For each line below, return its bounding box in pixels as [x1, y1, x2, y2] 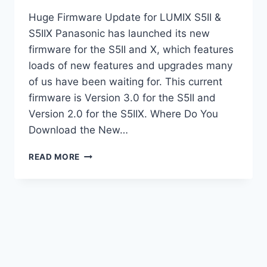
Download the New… [29, 124, 128, 136]
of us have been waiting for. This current [29, 76, 222, 88]
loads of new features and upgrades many [29, 60, 232, 72]
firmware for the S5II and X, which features [29, 44, 234, 56]
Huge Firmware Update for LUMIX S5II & [29, 11, 221, 24]
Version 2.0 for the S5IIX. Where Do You [29, 108, 218, 120]
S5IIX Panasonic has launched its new [29, 27, 210, 40]
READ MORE [29, 152, 80, 162]
